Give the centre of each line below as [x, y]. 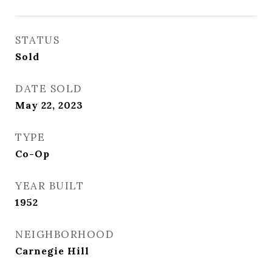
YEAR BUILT [49, 186]
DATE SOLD [49, 89]
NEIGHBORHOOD [65, 234]
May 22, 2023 [49, 105]
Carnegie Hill [52, 251]
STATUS [37, 40]
